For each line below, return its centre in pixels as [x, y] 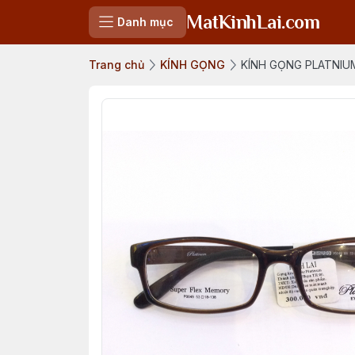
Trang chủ [116, 65]
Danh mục [145, 22]
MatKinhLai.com [253, 22]
